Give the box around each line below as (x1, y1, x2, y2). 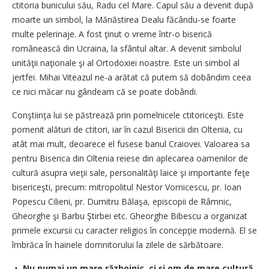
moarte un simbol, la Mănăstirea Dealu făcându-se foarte (12, 14, 236, 25)
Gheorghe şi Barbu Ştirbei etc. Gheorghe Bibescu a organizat (12, 210, 247, 222)
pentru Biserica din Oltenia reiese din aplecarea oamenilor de (12, 153, 248, 164)
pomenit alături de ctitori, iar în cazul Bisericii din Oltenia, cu (12, 124, 243, 135)
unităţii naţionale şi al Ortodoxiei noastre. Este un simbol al (12, 57, 240, 68)
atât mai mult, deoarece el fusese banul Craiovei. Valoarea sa (12, 138, 250, 150)
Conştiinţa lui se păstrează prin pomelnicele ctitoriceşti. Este (12, 109, 244, 121)
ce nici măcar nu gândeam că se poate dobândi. (12, 86, 198, 97)
